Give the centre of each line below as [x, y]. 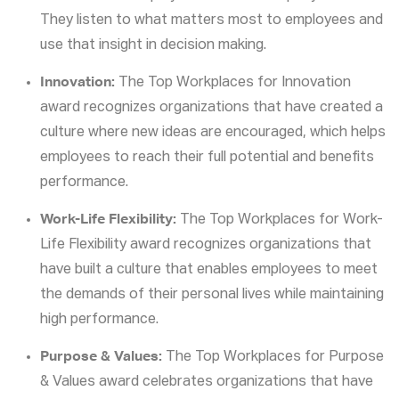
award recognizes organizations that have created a [212, 108]
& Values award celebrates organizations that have [207, 383]
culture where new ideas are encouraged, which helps [213, 133]
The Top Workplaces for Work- [280, 220]
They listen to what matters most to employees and [212, 21]
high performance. [99, 320]
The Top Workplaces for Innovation [233, 83]
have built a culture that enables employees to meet [209, 270]
